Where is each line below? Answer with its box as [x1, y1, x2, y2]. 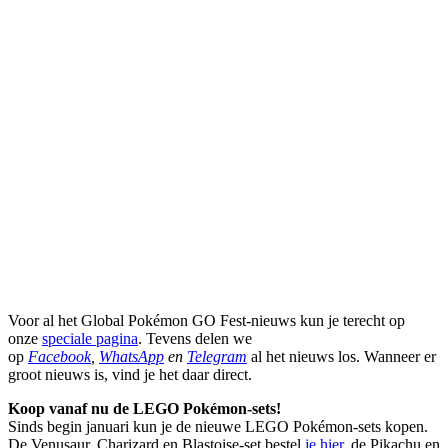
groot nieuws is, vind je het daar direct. [8, 365, 252, 383]
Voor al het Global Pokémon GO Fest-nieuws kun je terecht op [8, 311, 405, 329]
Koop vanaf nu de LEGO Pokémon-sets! [8, 399, 281, 417]
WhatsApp [99, 347, 164, 365]
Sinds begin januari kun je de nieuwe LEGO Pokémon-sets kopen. [8, 417, 428, 435]
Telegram [187, 347, 247, 365]
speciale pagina [42, 329, 138, 347]
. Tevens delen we [138, 329, 252, 347]
